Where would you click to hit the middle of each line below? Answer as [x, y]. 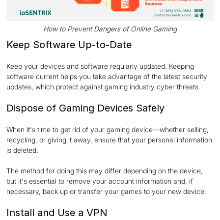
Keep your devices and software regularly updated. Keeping [100, 66]
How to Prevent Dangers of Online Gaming [110, 28]
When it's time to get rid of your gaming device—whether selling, [108, 129]
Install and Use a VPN [57, 212]
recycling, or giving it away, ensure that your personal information [110, 139]
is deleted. [23, 150]
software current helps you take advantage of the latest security [107, 76]
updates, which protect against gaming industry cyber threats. [104, 86]
